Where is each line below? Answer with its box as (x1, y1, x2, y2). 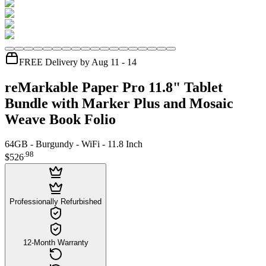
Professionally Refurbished (9, 197, 102, 206)
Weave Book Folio (5, 111, 116, 127)
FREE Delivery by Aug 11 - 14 (19, 56, 137, 67)
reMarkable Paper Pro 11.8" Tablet (5, 79, 223, 95)
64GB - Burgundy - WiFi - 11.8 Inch (5, 139, 142, 150)
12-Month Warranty (23, 237, 88, 247)
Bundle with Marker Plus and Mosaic (5, 95, 233, 111)
